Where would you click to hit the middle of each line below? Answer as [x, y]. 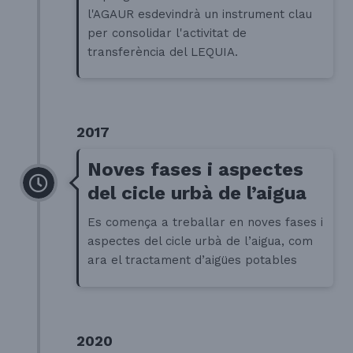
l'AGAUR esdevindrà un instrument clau [200, 14]
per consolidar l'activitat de [167, 33]
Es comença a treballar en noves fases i [206, 223]
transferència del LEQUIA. [163, 52]
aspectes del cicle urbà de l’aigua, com [201, 242]
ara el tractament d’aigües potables [193, 260]
